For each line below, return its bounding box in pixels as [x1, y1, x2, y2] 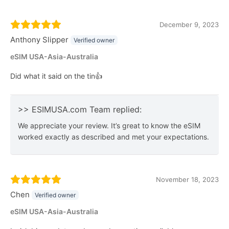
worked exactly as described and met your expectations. [18, 132, 209, 141]
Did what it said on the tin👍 [10, 71, 102, 80]
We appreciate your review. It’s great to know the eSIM [18, 121, 200, 130]
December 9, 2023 [159, 20, 219, 29]
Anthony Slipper [10, 34, 68, 44]
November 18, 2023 [156, 175, 219, 184]
